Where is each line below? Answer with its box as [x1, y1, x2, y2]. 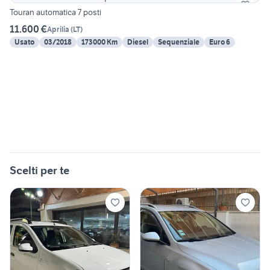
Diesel [127, 37, 148, 47]
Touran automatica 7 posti [10, 7, 101, 18]
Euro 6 [209, 37, 230, 47]
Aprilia [47, 24, 69, 34]
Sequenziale [158, 37, 199, 47]
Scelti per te [10, 163, 69, 178]
